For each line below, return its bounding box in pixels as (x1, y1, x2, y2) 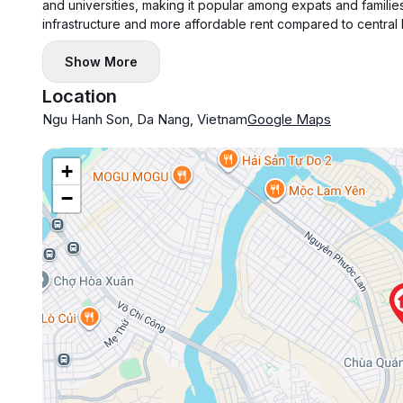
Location (42, 85, 117, 108)
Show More (65, 54, 138, 70)
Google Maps (247, 111, 331, 129)
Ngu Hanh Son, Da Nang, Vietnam (42, 111, 247, 129)
